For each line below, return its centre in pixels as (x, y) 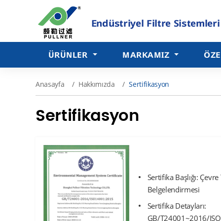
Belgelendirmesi (173, 190)
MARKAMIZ (147, 55)
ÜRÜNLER (69, 55)
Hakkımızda (96, 84)
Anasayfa (50, 84)
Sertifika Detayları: (177, 206)
